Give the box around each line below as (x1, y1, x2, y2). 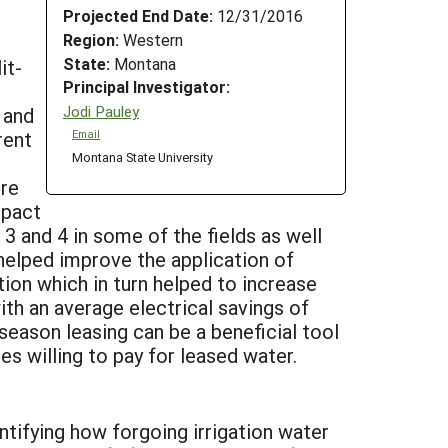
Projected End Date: (63, 4, 213, 26)
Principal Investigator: (63, 76, 230, 98)
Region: (63, 28, 119, 50)
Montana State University (71, 148, 213, 166)
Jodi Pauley (63, 100, 139, 121)
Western (119, 28, 183, 50)
